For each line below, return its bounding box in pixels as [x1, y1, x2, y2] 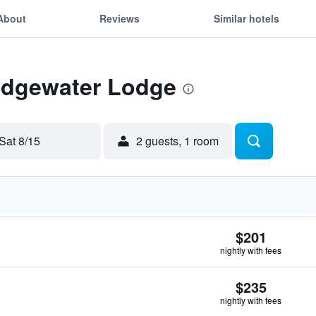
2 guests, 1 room [136, 133, 219, 149]
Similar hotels [213, 11, 279, 25]
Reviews [99, 11, 140, 25]
